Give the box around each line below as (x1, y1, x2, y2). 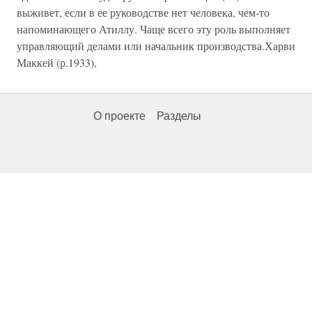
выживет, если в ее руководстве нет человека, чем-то (17, 5, 270, 19)
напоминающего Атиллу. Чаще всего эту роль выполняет (17, 22, 290, 36)
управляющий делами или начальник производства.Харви (17, 38, 295, 53)
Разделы (157, 110, 201, 122)
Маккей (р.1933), (17, 55, 97, 70)
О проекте (93, 110, 146, 122)
